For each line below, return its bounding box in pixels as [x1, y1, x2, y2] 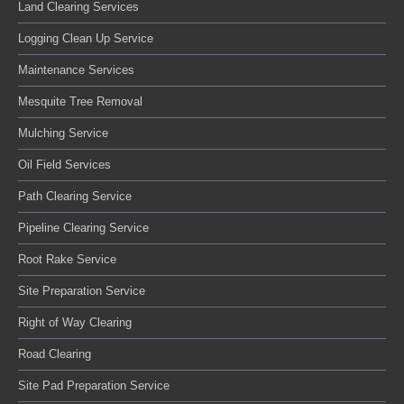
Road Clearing [18, 346, 91, 361]
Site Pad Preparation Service [18, 378, 170, 392]
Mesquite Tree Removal [18, 94, 142, 108]
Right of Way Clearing [18, 315, 132, 329]
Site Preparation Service [18, 283, 145, 298]
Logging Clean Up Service [18, 31, 153, 45]
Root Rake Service [18, 252, 116, 266]
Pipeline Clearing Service [18, 220, 149, 234]
